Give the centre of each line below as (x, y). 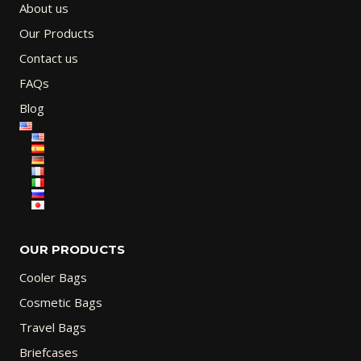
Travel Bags (53, 328)
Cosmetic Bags (61, 303)
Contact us (49, 58)
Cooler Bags (53, 278)
